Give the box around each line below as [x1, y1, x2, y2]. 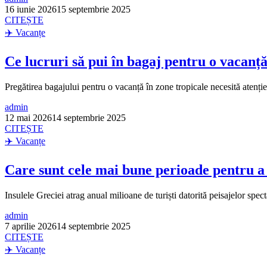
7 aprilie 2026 [5, 221, 57, 232]
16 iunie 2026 [5, 4, 57, 15]
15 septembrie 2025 [57, 4, 131, 15]
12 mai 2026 [5, 113, 52, 123]
